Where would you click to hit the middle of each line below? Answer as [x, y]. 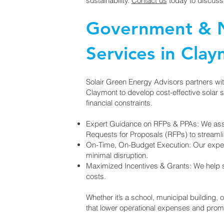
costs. [96, 176]
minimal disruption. [117, 155]
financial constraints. [119, 103]
